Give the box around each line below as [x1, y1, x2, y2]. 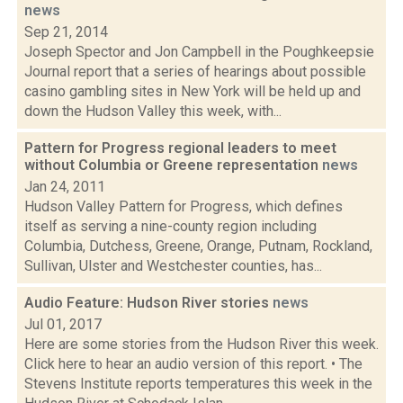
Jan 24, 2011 [24, 178, 105, 195]
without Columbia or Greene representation [24, 157, 322, 174]
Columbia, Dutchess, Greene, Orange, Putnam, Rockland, [24, 237, 372, 255]
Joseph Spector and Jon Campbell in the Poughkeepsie [24, 43, 374, 60]
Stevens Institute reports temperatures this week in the [24, 375, 372, 392]
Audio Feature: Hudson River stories [24, 294, 273, 311]
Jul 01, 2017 [24, 316, 102, 333]
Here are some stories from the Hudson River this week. [24, 336, 379, 353]
